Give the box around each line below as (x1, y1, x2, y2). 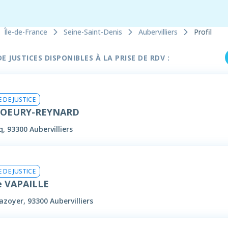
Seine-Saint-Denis (64, 27, 122, 37)
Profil (194, 27, 212, 37)
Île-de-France (4, 27, 47, 37)
